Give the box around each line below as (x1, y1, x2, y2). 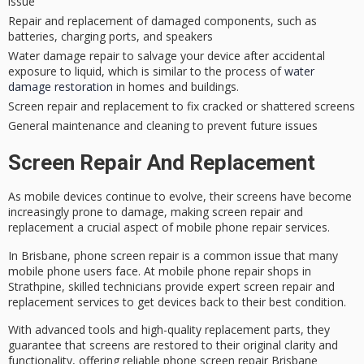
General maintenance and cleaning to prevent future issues (8, 117, 318, 133)
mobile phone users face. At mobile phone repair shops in (8, 262, 311, 279)
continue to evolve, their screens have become (102, 188, 352, 205)
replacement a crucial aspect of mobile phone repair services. (8, 219, 330, 236)
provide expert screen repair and (162, 278, 335, 294)
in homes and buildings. (113, 78, 239, 94)
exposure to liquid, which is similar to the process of (8, 63, 284, 79)
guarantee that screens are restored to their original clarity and (8, 337, 338, 353)
